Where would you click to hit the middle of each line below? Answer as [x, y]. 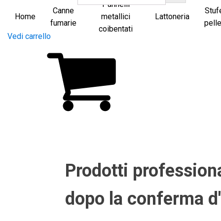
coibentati [116, 29]
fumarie [63, 23]
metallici [116, 17]
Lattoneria [172, 17]
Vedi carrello [29, 36]
